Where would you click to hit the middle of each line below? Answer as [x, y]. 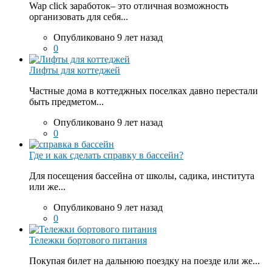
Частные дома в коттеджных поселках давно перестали [144, 90]
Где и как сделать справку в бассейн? [106, 155]
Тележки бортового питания [88, 240]
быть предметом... [66, 101]
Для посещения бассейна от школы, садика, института [142, 175]
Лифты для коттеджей [75, 70]
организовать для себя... [79, 16]
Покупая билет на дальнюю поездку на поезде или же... [144, 260]
